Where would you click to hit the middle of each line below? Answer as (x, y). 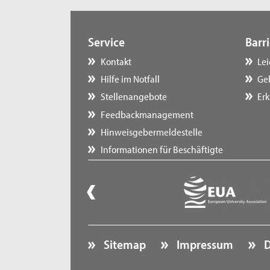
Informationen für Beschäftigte (162, 149)
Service (106, 41)
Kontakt (116, 61)
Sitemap (124, 244)
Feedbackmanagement (147, 114)
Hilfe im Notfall (130, 79)
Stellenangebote (133, 96)
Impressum (204, 244)
